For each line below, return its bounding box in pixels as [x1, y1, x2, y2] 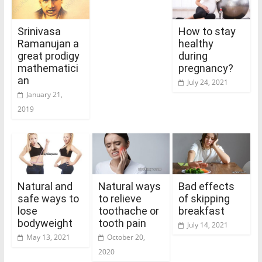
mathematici [17, 61, 78, 74]
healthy [178, 37, 214, 50]
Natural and [17, 180, 73, 192]
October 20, [106, 232, 145, 242]
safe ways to [17, 192, 79, 205]
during [178, 49, 208, 62]
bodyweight [17, 216, 73, 229]
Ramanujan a [17, 37, 79, 50]
